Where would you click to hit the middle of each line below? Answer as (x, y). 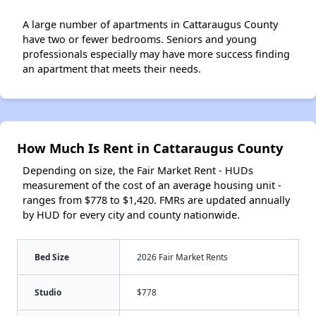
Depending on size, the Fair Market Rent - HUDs (138, 170)
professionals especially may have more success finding (156, 54)
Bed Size (52, 256)
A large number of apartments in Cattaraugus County (150, 24)
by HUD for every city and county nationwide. (131, 214)
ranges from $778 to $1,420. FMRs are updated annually (156, 200)
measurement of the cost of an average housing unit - (152, 185)
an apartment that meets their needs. (112, 68)
